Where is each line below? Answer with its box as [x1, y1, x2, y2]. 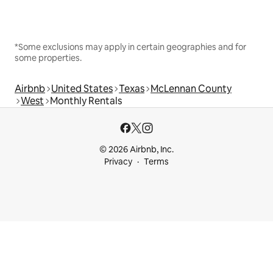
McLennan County [151, 82, 232, 95]
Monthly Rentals [50, 94, 122, 107]
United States [51, 82, 113, 95]
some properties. [15, 52, 82, 63]
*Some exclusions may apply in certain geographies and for [15, 41, 246, 52]
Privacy [104, 156, 132, 167]
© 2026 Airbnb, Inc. [99, 144, 174, 155]
